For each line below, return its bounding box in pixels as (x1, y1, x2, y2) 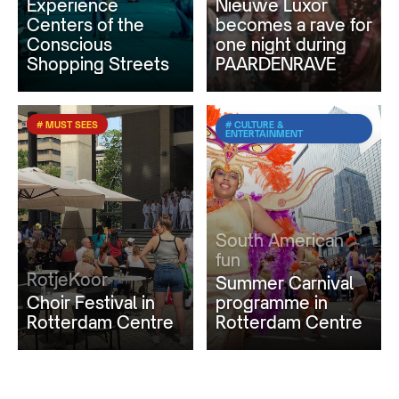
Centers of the (27, 13, 144, 35)
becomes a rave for (215, 13, 372, 35)
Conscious (27, 33, 112, 54)
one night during (215, 33, 346, 54)
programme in (215, 292, 328, 313)
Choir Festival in (27, 292, 155, 313)
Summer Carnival (215, 273, 354, 293)
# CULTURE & (224, 118, 284, 130)
